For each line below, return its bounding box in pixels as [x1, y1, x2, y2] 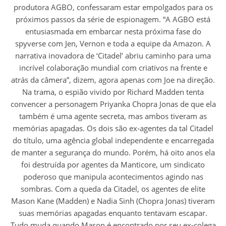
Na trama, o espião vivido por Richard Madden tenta [22, 87, 204, 97]
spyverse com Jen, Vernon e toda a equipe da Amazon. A [15, 38, 211, 49]
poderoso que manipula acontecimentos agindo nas [23, 172, 203, 182]
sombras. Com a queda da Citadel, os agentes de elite [21, 184, 205, 194]
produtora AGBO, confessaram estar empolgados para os [13, 2, 213, 13]
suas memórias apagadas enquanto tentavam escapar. [19, 208, 207, 218]
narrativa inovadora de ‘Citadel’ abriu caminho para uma [15, 50, 211, 61]
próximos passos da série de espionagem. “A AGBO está [16, 14, 210, 25]
